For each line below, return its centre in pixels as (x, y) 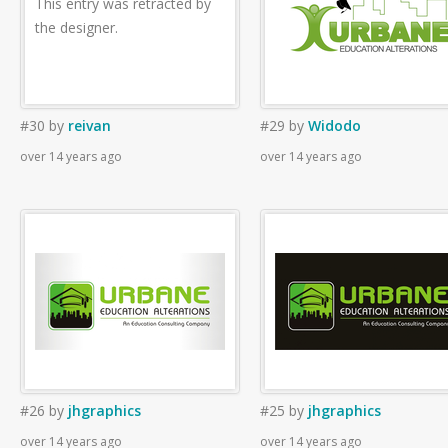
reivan (89, 125)
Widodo (334, 125)
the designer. (76, 27)
